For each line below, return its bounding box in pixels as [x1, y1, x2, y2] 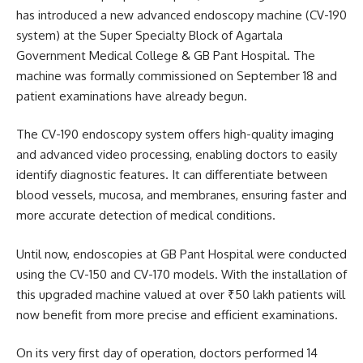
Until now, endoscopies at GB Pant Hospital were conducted [16, 246, 347, 262]
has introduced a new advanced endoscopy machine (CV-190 [16, 6, 347, 23]
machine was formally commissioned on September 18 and [16, 67, 337, 83]
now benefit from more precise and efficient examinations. [16, 306, 338, 322]
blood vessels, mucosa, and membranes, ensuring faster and [16, 187, 347, 203]
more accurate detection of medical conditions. [16, 207, 275, 224]
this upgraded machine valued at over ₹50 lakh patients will [16, 286, 345, 302]
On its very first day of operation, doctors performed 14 [16, 345, 318, 361]
